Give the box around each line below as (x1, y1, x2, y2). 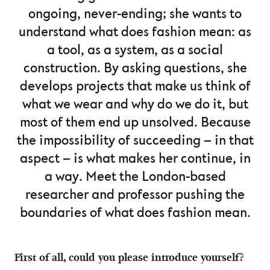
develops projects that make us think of (19, 78, 251, 95)
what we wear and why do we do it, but (22, 96, 248, 113)
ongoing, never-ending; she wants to (28, 5, 242, 23)
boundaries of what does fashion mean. (19, 204, 251, 222)
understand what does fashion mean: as (19, 24, 251, 41)
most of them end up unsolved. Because (19, 114, 251, 131)
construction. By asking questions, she (23, 60, 247, 77)
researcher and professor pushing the (25, 186, 245, 204)
